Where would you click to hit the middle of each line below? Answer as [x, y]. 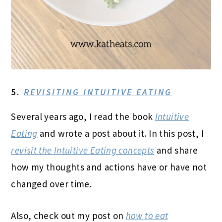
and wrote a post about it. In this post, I [121, 134]
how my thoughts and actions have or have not [109, 167]
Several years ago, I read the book [83, 117]
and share [176, 150]
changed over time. [52, 184]
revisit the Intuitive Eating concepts [83, 150]
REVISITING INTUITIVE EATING [98, 92]
